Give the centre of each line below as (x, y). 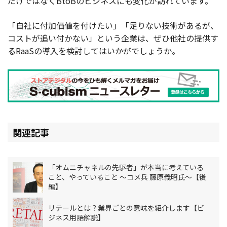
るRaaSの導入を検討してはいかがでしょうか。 (94, 51)
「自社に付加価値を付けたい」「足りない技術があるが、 (113, 26)
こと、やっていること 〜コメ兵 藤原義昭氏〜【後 (127, 177)
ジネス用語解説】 (76, 217)
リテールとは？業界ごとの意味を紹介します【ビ (126, 207)
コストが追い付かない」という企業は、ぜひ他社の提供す (113, 38)
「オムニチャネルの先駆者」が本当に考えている (126, 167)
